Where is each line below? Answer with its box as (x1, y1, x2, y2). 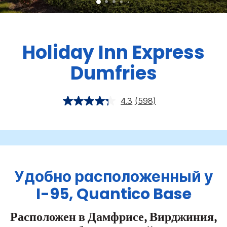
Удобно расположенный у (14, 166, 213, 188)
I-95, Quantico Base (35, 183, 192, 205)
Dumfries (70, 60, 157, 87)
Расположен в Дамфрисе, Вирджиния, (10, 212, 217, 224)
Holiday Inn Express (22, 40, 205, 66)
